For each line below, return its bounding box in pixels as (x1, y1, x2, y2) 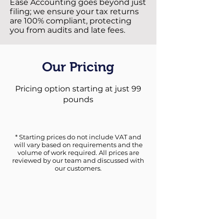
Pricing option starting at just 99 (15, 84, 141, 93)
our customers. (55, 164, 102, 172)
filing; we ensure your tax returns (10, 7, 139, 16)
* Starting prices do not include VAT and (15, 133, 141, 141)
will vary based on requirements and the (14, 141, 143, 149)
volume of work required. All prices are (17, 149, 139, 156)
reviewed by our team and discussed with (12, 156, 144, 164)
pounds (63, 95, 93, 104)
